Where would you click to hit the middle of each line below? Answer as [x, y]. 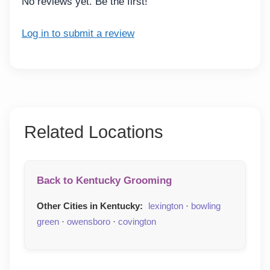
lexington [166, 206]
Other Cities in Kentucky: [90, 206]
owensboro [89, 222]
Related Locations [94, 132]
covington [137, 222]
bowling [206, 206]
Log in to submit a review [78, 33]
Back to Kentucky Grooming [104, 181]
